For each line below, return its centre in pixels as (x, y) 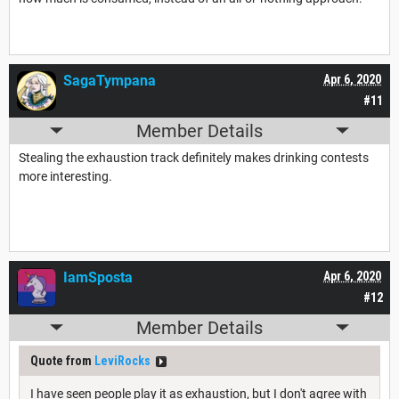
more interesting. (65, 176)
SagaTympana (110, 80)
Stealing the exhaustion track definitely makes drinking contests (194, 157)
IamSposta (98, 277)
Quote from (62, 360)
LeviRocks (122, 360)
